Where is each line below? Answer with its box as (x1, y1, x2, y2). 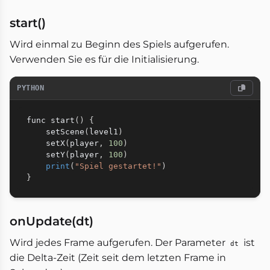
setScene (46, 127, 84, 136)
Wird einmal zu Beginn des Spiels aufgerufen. (10, 39, 229, 50)
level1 (89, 127, 118, 136)
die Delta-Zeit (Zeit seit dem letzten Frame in (10, 252, 226, 263)
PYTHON (17, 84, 45, 92)
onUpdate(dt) (10, 214, 93, 228)
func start (27, 116, 75, 125)
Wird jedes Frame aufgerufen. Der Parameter (10, 237, 228, 248)
